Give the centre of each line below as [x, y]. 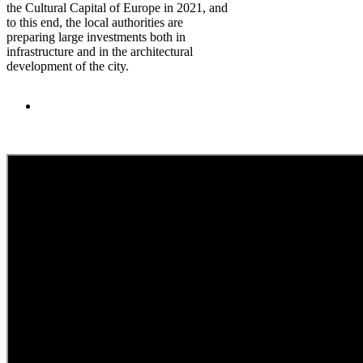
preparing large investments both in [96, 36]
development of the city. [68, 66]
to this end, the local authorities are [95, 22]
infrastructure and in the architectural [100, 51]
